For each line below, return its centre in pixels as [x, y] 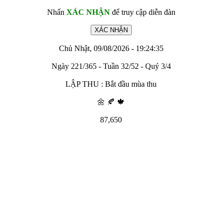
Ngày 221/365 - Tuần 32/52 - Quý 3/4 [111, 66]
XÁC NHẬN [88, 12]
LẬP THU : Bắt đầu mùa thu [111, 84]
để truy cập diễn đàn [142, 12]
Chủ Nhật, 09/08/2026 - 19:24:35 [111, 48]
